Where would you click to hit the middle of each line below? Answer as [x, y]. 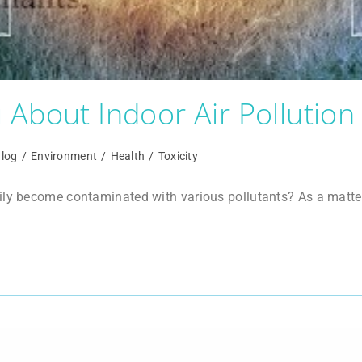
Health [128, 156]
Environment [64, 156]
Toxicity [178, 156]
